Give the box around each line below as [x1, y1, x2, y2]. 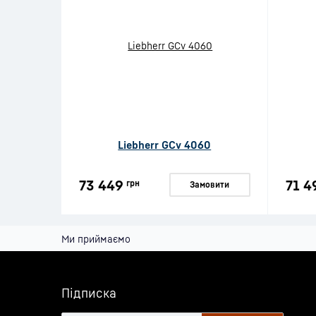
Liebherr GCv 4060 [118, 138, 212, 151]
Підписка [61, 285, 116, 300]
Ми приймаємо [61, 233, 130, 245]
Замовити [190, 179, 229, 190]
